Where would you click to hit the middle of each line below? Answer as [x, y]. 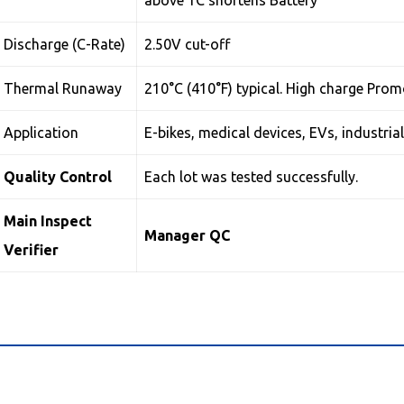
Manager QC [188, 235]
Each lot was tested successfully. [252, 177]
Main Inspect [48, 221]
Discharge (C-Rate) [65, 44]
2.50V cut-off [188, 44]
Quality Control [58, 177]
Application [41, 133]
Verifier [32, 250]
